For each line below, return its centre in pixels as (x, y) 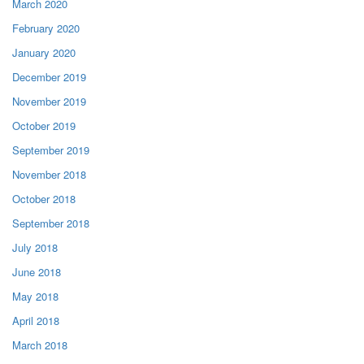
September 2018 (51, 223)
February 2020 (46, 28)
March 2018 (40, 344)
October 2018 (44, 198)
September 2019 (51, 149)
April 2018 (36, 320)
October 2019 (44, 125)
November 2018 (49, 174)
